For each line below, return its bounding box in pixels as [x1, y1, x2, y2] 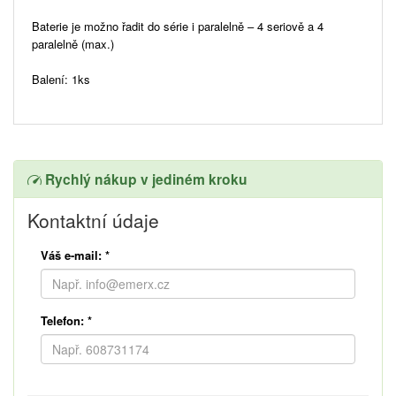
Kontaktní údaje [27, 206, 159, 233]
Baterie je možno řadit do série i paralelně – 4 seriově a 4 [32, 17, 324, 34]
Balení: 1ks [32, 70, 90, 88]
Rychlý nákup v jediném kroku [42, 168, 247, 189]
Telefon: [41, 311, 84, 329]
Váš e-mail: [41, 246, 102, 263]
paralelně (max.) [32, 34, 114, 52]
